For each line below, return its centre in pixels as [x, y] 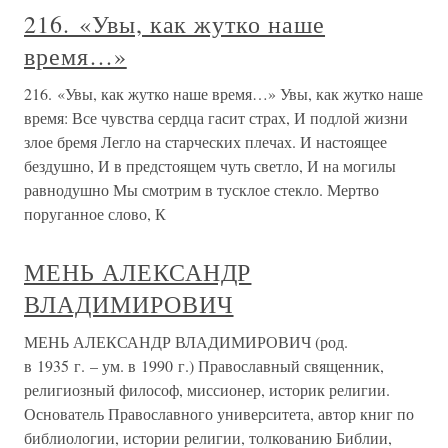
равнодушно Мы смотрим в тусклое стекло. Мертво [201, 190]
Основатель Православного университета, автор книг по [219, 414]
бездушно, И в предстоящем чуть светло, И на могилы [210, 166]
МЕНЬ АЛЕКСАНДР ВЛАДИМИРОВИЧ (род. [186, 342]
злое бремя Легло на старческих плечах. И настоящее [205, 142]
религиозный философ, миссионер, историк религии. [207, 390]
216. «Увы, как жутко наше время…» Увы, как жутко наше [223, 94]
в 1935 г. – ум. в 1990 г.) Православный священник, [204, 366]
